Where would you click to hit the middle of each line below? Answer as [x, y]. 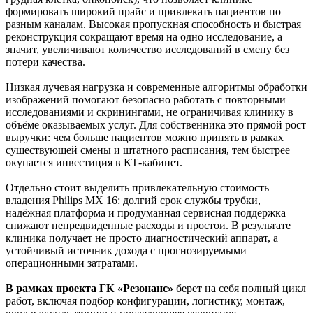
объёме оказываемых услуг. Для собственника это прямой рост [156, 124]
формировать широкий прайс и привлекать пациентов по [143, 11]
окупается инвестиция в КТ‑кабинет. [94, 162]
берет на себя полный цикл [240, 288]
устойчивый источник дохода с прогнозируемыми [126, 250]
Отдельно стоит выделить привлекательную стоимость [137, 187]
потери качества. [45, 61]
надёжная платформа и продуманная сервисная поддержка [146, 212]
